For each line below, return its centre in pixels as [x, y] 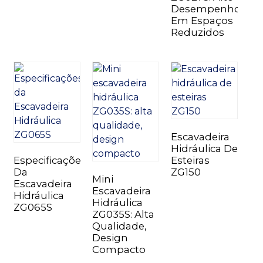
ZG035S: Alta [123, 214]
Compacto [119, 249]
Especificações [50, 160]
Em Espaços [202, 20]
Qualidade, [119, 226]
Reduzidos [197, 32]
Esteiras [190, 160]
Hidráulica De [204, 148]
